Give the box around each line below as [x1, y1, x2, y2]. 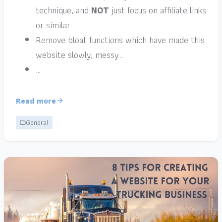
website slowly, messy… [36, 47, 124, 62]
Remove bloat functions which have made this [36, 32, 205, 47]
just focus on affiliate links [109, 2, 206, 17]
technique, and [36, 2, 91, 17]
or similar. [36, 17, 72, 32]
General [26, 116, 49, 128]
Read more [16, 94, 56, 107]
